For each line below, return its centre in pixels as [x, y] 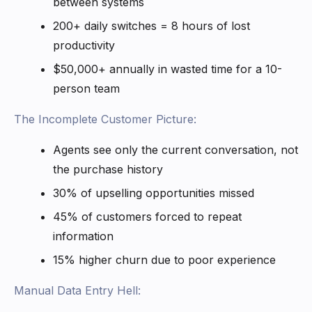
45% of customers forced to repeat [147, 216]
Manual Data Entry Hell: [77, 290]
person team [86, 88]
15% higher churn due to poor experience [164, 259]
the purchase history [108, 169]
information [83, 236]
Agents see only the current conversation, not [175, 149]
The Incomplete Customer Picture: [105, 119]
